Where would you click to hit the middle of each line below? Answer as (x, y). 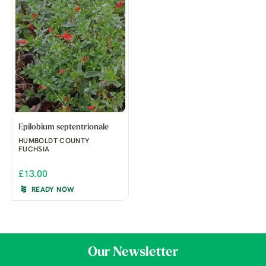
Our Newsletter (133, 253)
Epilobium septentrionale (64, 128)
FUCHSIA (34, 150)
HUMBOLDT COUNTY (54, 142)
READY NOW (53, 190)
